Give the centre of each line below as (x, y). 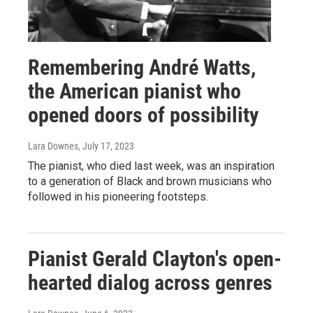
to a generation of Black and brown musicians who (150, 181)
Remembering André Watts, (142, 67)
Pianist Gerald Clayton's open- (155, 259)
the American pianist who (134, 91)
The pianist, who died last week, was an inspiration (151, 166)
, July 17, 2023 (106, 146)
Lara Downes (53, 146)
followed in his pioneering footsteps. (118, 197)
